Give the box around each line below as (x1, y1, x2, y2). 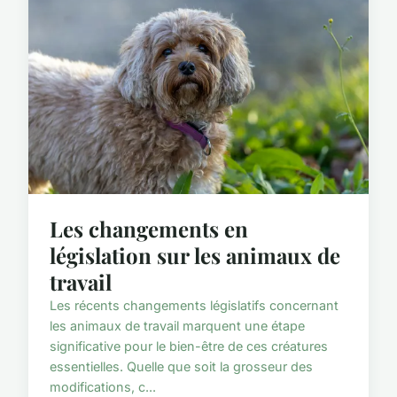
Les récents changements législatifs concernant (50, 298, 339, 314)
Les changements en (50, 214, 248, 244)
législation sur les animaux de (50, 241, 340, 270)
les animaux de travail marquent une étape (50, 318, 305, 334)
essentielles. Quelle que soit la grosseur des (50, 359, 313, 375)
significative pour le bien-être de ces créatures (50, 339, 328, 354)
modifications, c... (50, 379, 156, 395)
